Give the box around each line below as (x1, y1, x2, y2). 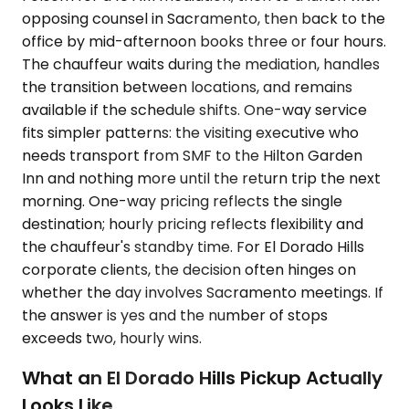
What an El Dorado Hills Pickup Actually (22, 365, 383, 392)
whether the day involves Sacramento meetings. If (22, 281, 383, 303)
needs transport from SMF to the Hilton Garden (22, 144, 362, 166)
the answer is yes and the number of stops (22, 304, 328, 326)
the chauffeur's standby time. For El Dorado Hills (22, 236, 364, 257)
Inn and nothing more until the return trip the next (22, 167, 381, 189)
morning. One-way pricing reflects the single (22, 190, 342, 212)
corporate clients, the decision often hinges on (22, 258, 356, 280)
